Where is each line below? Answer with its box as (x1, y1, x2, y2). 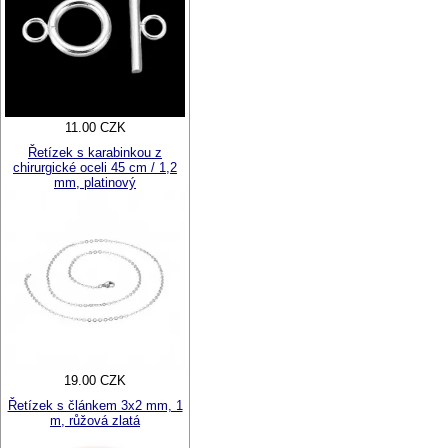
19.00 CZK (64, 373, 126, 388)
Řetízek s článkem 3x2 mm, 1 (7, 398, 183, 413)
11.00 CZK (64, 120, 126, 135)
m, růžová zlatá (50, 413, 140, 428)
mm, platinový (54, 175, 136, 190)
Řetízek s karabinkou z (28, 145, 162, 160)
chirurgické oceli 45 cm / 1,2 (13, 160, 177, 175)
